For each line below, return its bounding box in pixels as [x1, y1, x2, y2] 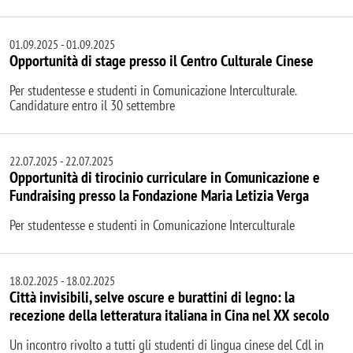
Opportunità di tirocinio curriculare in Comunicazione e [9, 167, 320, 188]
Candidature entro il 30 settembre [9, 96, 175, 115]
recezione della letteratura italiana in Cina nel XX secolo [9, 305, 329, 326]
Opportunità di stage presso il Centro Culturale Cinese [9, 50, 314, 72]
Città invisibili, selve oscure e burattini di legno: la [9, 287, 295, 308]
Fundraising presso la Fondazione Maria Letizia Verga [9, 185, 309, 206]
